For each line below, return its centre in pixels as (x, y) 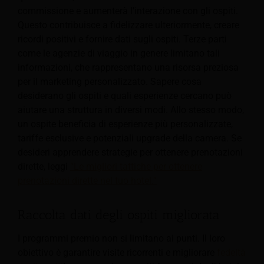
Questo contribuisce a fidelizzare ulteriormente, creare (128, 25)
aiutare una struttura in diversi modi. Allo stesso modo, (131, 110)
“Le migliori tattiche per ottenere (136, 166)
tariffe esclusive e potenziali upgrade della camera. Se (130, 138)
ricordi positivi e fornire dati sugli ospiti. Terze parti (122, 39)
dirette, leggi (44, 166)
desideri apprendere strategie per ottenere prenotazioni (130, 152)
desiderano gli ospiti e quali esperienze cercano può (125, 95)
